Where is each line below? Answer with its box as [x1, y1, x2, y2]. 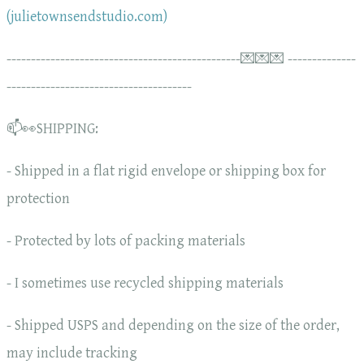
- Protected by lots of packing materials [6, 232, 245, 250]
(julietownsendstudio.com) [6, 8, 167, 26]
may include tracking [6, 344, 137, 362]
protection [6, 190, 70, 208]
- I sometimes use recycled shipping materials [6, 275, 284, 292]
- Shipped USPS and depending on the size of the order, [6, 317, 340, 335]
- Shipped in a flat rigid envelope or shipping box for [6, 162, 326, 180]
